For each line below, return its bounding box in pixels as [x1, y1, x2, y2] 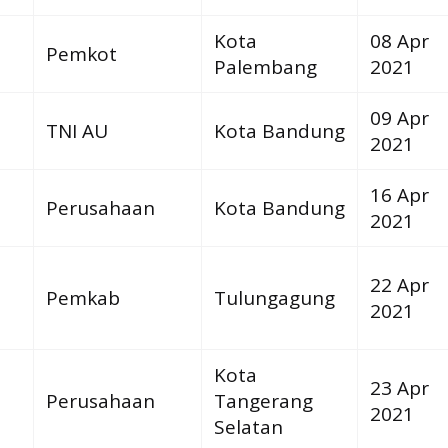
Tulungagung [213, 284, 335, 311]
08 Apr [369, 27, 429, 54]
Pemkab [45, 284, 120, 311]
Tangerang [213, 387, 313, 414]
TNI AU [45, 117, 108, 144]
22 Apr [369, 271, 429, 298]
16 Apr [369, 181, 429, 208]
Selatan [213, 413, 283, 440]
